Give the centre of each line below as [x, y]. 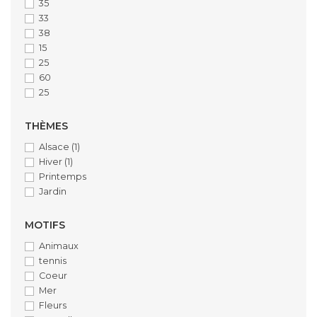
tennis [53, 260]
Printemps [63, 176]
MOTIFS [45, 225]
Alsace [55, 146]
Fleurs [53, 305]
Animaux [59, 246]
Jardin [53, 191]
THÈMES [46, 126]
